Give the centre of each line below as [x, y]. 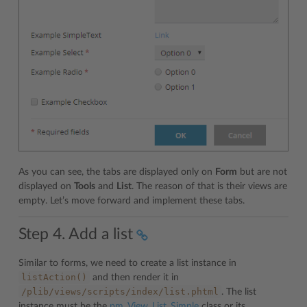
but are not [262, 172]
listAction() [54, 278]
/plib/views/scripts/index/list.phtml [120, 292]
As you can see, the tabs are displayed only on [117, 172]
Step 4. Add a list [76, 234]
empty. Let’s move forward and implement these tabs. [132, 200]
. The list [239, 292]
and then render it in [134, 278]
